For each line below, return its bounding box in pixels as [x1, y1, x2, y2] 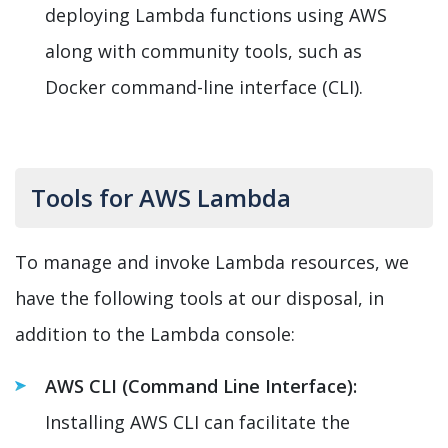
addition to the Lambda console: [15, 321, 295, 346]
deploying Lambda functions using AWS [45, 2, 387, 27]
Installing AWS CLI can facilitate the [45, 409, 350, 434]
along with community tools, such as [45, 38, 362, 63]
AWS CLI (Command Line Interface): [45, 373, 357, 398]
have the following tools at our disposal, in [15, 285, 384, 310]
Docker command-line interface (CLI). [45, 74, 363, 99]
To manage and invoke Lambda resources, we [15, 249, 409, 274]
